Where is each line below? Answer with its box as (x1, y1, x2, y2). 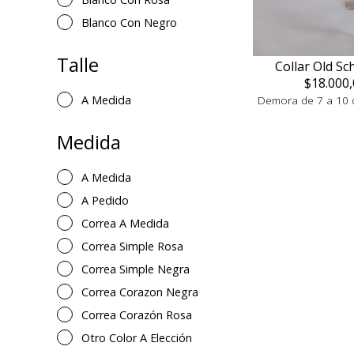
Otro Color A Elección (81, 330, 192, 345)
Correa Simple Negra (81, 262, 190, 277)
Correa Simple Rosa (81, 239, 183, 254)
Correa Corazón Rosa (81, 307, 192, 322)
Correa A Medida (81, 216, 169, 231)
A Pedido (81, 193, 129, 208)
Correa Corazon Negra (81, 284, 198, 299)
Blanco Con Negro (81, 15, 177, 30)
